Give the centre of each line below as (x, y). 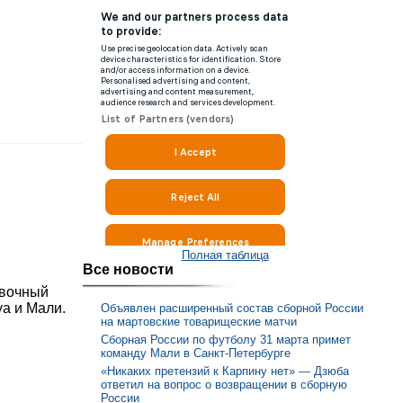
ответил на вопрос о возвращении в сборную (224, 384)
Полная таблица (225, 255)
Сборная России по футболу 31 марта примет (226, 339)
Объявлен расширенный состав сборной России (232, 309)
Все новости (128, 269)
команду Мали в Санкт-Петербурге (196, 353)
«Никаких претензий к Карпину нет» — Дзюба (225, 371)
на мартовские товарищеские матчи (199, 322)
